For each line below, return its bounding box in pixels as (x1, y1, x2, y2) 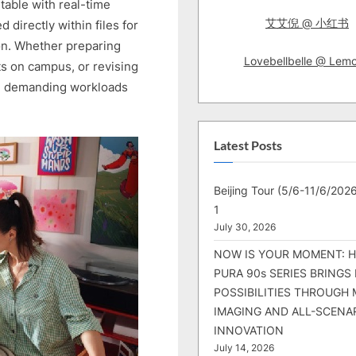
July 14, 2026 (214, 342, 274, 354)
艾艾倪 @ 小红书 (265, 15, 349, 29)
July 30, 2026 (214, 222, 276, 234)
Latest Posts (214, 137, 282, 153)
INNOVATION (214, 323, 284, 338)
